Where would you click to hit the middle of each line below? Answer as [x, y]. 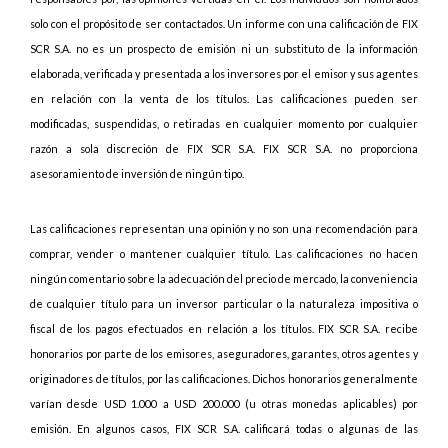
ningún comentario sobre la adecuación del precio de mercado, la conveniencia [224, 278]
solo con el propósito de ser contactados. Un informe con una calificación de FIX [224, 23]
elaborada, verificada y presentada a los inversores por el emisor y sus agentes [224, 73]
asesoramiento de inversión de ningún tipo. [137, 173]
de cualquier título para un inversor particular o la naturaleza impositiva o [224, 303]
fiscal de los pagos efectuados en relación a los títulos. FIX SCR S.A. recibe [224, 328]
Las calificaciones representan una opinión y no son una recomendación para [224, 228]
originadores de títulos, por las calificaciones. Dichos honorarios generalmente [224, 378]
